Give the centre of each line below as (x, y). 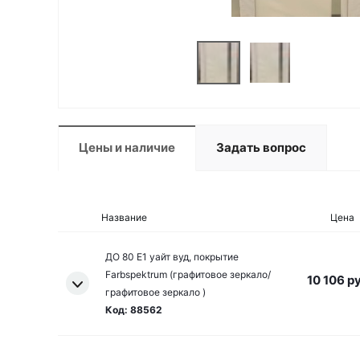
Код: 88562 (134, 310)
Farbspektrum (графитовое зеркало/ (188, 274)
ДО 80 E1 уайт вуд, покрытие (172, 257)
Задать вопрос (261, 147)
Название (124, 217)
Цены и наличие (127, 147)
